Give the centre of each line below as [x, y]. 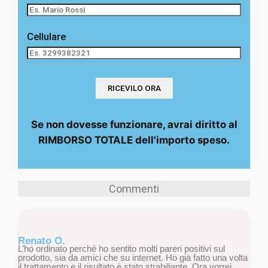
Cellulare [46, 37]
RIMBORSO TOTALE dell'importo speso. [134, 140]
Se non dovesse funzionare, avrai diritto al [134, 125]
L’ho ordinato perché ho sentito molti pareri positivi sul [121, 249]
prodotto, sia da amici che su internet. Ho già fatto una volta [133, 258]
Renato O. [42, 241]
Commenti [134, 189]
